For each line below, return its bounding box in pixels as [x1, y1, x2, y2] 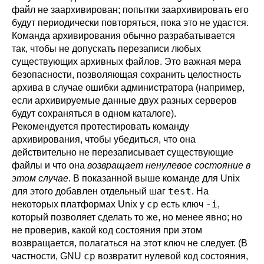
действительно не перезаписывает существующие [12, 147, 233, 157]
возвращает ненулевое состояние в [87, 160, 250, 170]
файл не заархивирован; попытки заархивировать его [12, 5, 249, 15]
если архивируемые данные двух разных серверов [12, 95, 237, 105]
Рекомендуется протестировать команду [12, 121, 189, 131]
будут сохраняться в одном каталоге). [12, 108, 176, 118]
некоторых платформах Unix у [12, 199, 147, 209]
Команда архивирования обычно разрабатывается [12, 31, 235, 41]
